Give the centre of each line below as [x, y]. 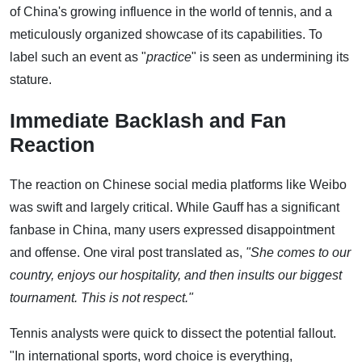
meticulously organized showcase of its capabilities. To [166, 34]
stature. [31, 79]
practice [169, 57]
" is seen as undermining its [270, 57]
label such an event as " [78, 57]
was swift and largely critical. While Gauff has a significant [175, 207]
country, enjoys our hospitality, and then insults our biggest [176, 275]
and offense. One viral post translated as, [128, 252]
